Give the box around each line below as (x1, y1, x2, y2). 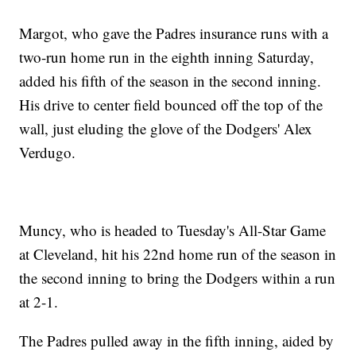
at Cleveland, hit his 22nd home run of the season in (19, 244, 337, 265)
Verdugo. (19, 142, 76, 163)
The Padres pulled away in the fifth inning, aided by (19, 331, 335, 351)
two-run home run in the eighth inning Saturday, (19, 47, 315, 68)
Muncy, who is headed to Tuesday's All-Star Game (19, 220, 327, 241)
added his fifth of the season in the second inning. (19, 71, 322, 91)
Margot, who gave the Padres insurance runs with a (19, 23, 329, 44)
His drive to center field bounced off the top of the (19, 95, 323, 115)
